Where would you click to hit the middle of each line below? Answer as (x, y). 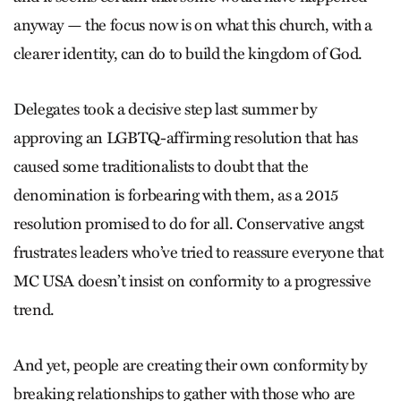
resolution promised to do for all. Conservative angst (189, 224)
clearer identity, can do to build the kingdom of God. (188, 54)
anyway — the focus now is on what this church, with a (193, 26)
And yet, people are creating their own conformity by (190, 366)
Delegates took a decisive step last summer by (165, 110)
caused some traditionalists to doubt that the (161, 167)
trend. (34, 310)
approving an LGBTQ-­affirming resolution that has (186, 138)
